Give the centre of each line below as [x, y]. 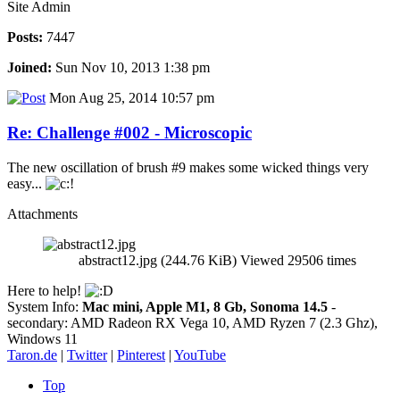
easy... [26, 183]
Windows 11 [42, 338]
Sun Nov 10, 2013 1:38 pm [131, 68]
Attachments [42, 213]
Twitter [87, 354]
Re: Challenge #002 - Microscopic [129, 133]
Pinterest [141, 354]
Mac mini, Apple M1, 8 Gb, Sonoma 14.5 [205, 306]
